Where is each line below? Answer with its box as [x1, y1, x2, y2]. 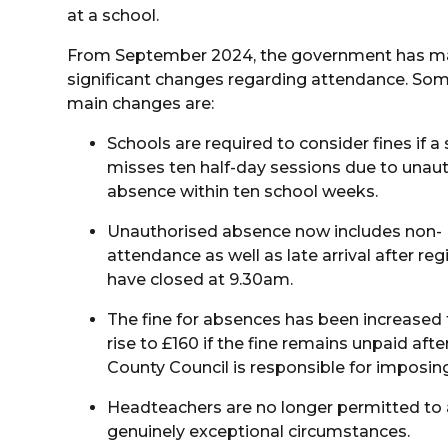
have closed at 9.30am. [107, 270, 294, 289]
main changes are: [67, 94, 219, 113]
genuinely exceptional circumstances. [107, 422, 411, 441]
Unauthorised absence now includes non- [107, 222, 443, 241]
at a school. [67, 6, 160, 25]
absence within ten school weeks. [107, 182, 383, 201]
